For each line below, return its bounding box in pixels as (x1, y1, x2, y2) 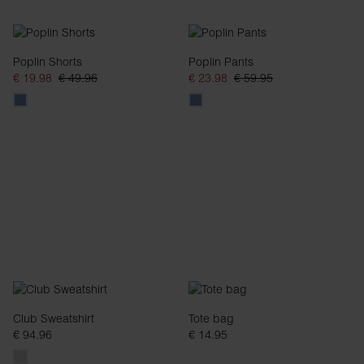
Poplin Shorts (13, 54, 82, 69)
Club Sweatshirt (13, 311, 94, 326)
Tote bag (188, 311, 234, 326)
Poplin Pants (188, 54, 253, 69)
